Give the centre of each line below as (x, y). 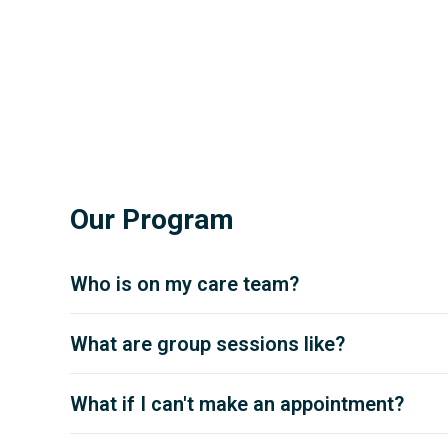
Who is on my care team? (184, 284)
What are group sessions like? (207, 344)
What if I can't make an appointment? (236, 404)
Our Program (151, 220)
